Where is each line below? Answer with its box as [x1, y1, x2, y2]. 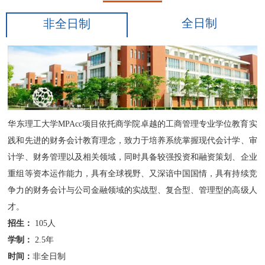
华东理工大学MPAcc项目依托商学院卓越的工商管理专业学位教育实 [8, 119, 257, 129]
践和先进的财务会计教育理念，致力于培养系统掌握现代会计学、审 [8, 136, 257, 146]
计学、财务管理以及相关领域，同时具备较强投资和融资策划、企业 [8, 153, 257, 162]
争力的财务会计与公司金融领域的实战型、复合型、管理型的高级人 [8, 186, 257, 195]
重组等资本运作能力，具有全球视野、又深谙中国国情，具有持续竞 [8, 169, 257, 179]
